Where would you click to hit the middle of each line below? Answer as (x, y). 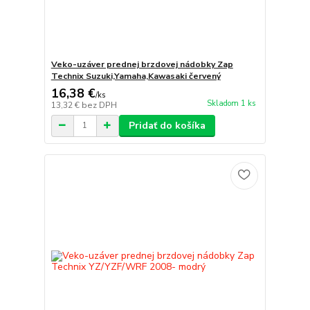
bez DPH (99, 105)
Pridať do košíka (167, 125)
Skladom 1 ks (231, 104)
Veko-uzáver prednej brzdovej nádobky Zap (142, 64)
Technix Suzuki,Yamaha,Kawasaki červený (136, 76)
